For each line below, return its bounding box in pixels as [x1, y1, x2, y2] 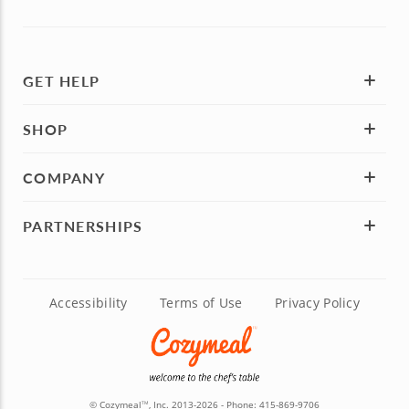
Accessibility [49, 294, 128, 312]
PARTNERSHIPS [23, 215, 143, 236]
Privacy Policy [275, 294, 360, 312]
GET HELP [23, 69, 100, 91]
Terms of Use [160, 294, 243, 312]
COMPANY [23, 166, 105, 188]
